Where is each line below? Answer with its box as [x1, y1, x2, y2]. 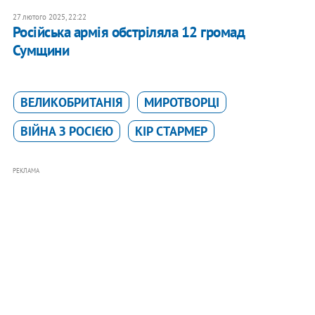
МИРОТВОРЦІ [143, 94, 219, 111]
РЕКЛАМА [12, 167, 39, 175]
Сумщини [12, 41, 70, 60]
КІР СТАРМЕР [134, 123, 207, 140]
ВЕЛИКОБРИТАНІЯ [20, 94, 122, 111]
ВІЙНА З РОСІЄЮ [20, 123, 113, 140]
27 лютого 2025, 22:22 [12, 12, 86, 22]
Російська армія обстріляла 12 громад [12, 22, 245, 42]
